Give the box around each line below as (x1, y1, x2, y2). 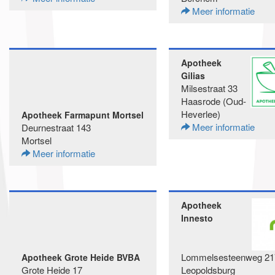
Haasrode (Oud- (181, 95, 246, 107)
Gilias (181, 69, 205, 82)
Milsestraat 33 (181, 82, 238, 95)
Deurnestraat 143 (21, 121, 91, 134)
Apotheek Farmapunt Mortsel (21, 109, 144, 121)
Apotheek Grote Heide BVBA (21, 251, 140, 263)
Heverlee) (181, 107, 220, 120)
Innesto (181, 212, 213, 224)
